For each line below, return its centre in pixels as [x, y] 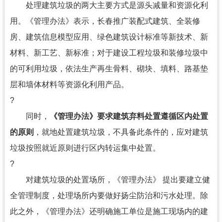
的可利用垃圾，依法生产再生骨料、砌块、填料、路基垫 [109, 69]
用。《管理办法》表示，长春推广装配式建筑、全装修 [105, 21]
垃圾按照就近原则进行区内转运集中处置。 [85, 148]
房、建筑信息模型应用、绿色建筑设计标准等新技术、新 [109, 37]
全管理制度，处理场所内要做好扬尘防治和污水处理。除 [109, 195]
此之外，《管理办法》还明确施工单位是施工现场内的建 [109, 211]
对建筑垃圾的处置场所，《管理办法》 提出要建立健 [110, 180]
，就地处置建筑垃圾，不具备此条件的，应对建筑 [121, 132]
